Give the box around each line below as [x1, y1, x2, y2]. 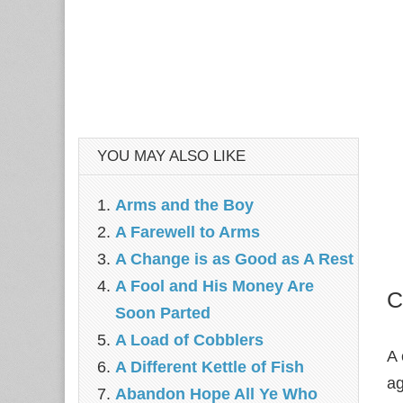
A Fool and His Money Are [115, 277, 314, 295]
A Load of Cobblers [115, 331, 264, 349]
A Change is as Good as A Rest [115, 250, 354, 268]
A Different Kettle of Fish [115, 358, 304, 376]
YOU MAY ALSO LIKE [97, 148, 246, 165]
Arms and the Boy [115, 196, 254, 214]
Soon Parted [115, 304, 210, 322]
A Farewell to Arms [115, 223, 260, 241]
